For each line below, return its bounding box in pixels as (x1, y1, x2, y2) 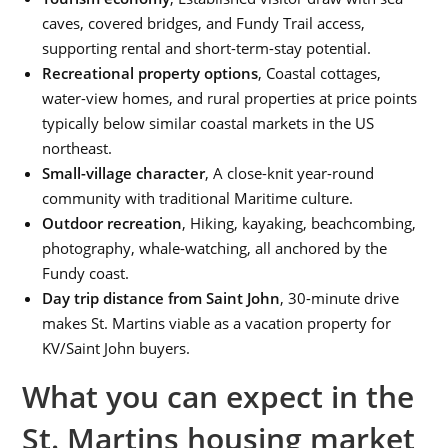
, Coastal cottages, (258, 62, 382, 83)
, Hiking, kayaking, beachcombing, (182, 212, 417, 233)
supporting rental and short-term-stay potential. (42, 37, 372, 58)
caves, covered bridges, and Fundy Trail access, (42, 12, 366, 33)
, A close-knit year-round (205, 162, 375, 183)
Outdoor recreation (42, 212, 183, 233)
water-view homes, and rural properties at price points (42, 87, 418, 108)
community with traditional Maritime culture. (42, 187, 354, 208)
